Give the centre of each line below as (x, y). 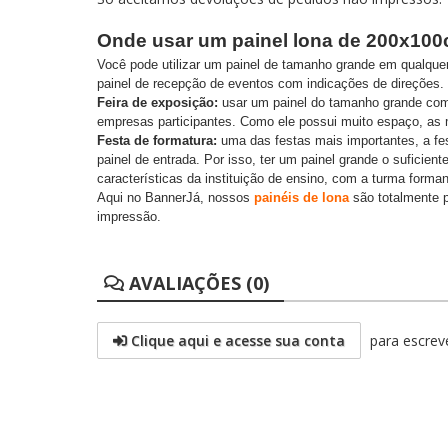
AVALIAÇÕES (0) (196, 283)
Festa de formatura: (157, 140)
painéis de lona (301, 197)
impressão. (129, 216)
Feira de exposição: (157, 102)
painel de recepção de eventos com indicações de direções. (270, 83)
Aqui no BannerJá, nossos (175, 197)
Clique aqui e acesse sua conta (236, 340)
